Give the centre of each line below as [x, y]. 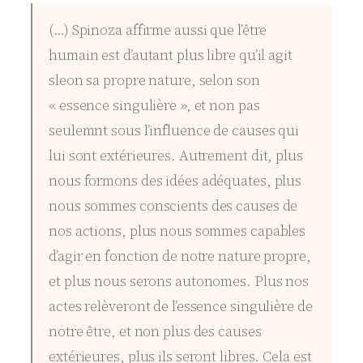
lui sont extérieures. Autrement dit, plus [176, 155]
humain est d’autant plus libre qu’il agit [171, 55]
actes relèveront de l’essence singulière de [181, 306]
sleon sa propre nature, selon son [154, 80]
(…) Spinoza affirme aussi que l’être [158, 30]
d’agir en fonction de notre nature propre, [180, 256]
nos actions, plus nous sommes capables [177, 231]
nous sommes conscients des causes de [173, 205]
